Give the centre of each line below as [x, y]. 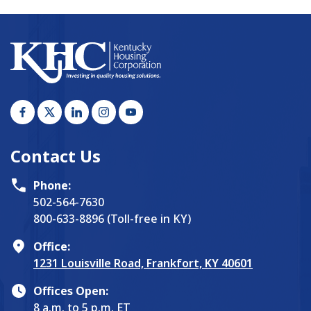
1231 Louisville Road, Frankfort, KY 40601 [143, 263]
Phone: [52, 185]
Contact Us [56, 155]
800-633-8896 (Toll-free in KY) [112, 218]
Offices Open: [71, 291]
